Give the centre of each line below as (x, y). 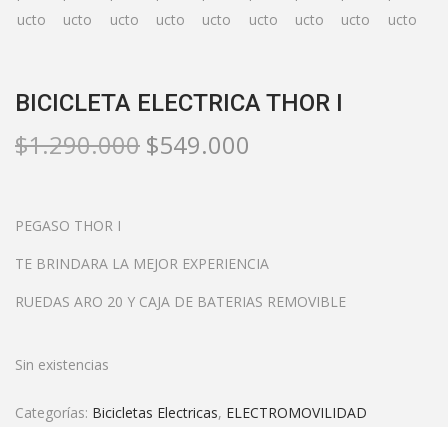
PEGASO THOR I (68, 226)
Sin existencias (62, 365)
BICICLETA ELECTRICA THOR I (179, 103)
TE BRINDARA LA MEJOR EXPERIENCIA (142, 264)
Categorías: (53, 413)
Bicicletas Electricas (155, 413)
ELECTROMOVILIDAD (296, 413)
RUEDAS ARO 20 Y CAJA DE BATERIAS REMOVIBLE (180, 302)
